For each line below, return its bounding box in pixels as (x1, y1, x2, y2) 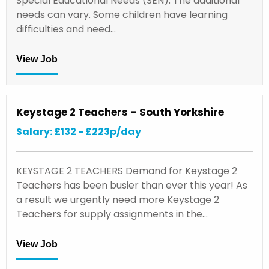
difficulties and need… (16, 22, 116, 36)
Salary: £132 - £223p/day (16, 124, 141, 139)
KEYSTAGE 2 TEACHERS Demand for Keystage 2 (16, 163, 237, 178)
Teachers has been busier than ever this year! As (16, 178, 247, 192)
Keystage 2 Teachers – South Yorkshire (16, 104, 224, 119)
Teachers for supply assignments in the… (16, 207, 208, 221)
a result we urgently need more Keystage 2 (16, 192, 219, 207)
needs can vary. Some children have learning (16, 7, 228, 22)
